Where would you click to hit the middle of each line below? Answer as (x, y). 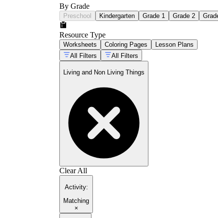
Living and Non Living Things (104, 73)
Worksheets (80, 44)
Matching (76, 201)
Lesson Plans (174, 44)
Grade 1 (154, 16)
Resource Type (82, 35)
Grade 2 (184, 16)
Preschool (77, 16)
